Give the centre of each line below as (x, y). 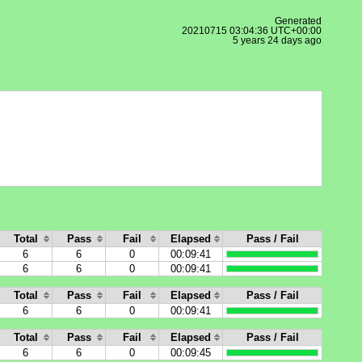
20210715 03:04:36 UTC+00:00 (252, 31)
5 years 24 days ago (277, 40)
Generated (298, 21)
